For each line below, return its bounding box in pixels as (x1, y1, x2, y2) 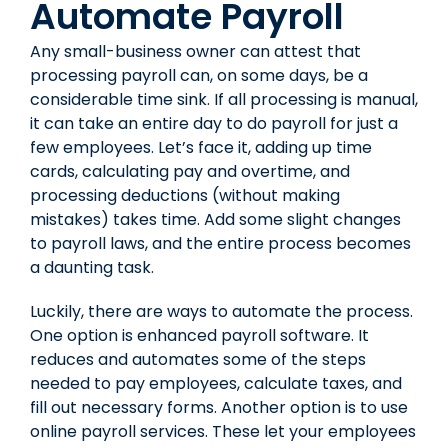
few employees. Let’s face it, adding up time (30, 135, 372, 159)
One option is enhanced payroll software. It (30, 323, 369, 347)
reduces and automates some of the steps (30, 347, 366, 371)
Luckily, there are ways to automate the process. (30, 299, 413, 323)
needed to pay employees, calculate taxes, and (30, 371, 402, 395)
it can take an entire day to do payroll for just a (30, 111, 398, 135)
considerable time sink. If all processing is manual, (30, 87, 418, 111)
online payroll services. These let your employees (30, 419, 416, 443)
